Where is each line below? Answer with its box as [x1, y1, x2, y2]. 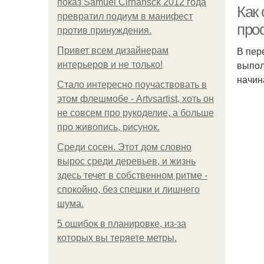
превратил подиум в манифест [57, 11, 193, 21]
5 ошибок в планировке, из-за [57, 219, 186, 229]
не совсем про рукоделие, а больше [57, 108, 214, 118]
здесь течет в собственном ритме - [57, 170, 207, 180]
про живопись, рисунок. [57, 122, 160, 132]
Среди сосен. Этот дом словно [57, 142, 192, 152]
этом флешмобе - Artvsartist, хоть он [57, 94, 214, 104]
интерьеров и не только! [57, 60, 163, 70]
